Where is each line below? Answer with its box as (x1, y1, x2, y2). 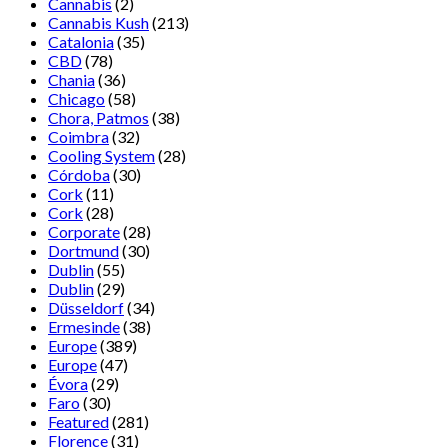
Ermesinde (48, 317, 120, 337)
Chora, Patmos (48, 108, 149, 128)
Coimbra (48, 127, 109, 147)
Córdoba (48, 165, 110, 185)
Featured (48, 412, 109, 432)
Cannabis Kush (48, 13, 149, 33)
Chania (48, 70, 95, 90)
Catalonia (48, 32, 114, 52)
